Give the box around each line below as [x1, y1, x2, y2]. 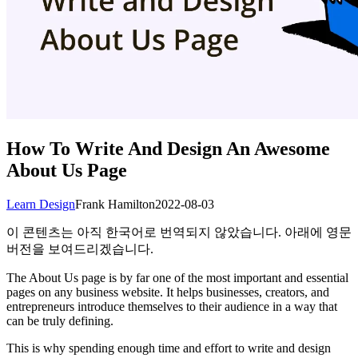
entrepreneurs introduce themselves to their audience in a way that [6, 299, 337, 313]
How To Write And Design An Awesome [6, 137, 330, 159]
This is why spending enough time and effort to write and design [6, 340, 331, 355]
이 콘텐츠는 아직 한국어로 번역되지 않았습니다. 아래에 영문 [6, 225, 352, 239]
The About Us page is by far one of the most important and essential [6, 270, 348, 284]
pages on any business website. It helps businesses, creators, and [6, 284, 329, 299]
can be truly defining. [6, 313, 113, 328]
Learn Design [6, 197, 75, 211]
